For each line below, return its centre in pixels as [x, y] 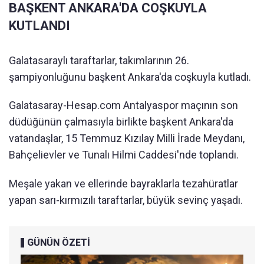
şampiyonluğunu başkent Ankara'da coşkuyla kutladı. [130, 77]
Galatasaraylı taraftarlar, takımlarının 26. [99, 61]
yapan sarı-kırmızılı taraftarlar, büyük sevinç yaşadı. [126, 200]
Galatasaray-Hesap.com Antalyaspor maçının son [123, 105]
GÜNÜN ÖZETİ [59, 243]
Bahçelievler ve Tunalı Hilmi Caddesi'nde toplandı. [124, 155]
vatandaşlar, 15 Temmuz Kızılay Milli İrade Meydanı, [127, 138]
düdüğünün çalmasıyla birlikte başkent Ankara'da [121, 122]
